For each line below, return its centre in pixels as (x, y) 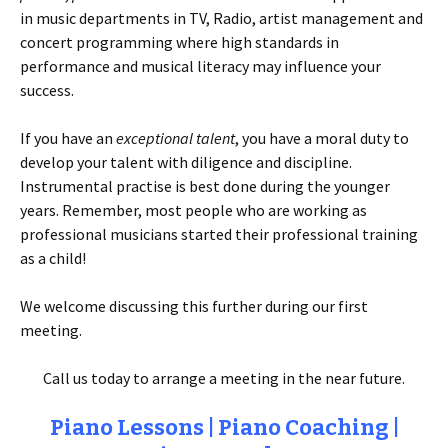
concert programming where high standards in (179, 42)
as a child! (53, 258)
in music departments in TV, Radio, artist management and (221, 18)
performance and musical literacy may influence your (200, 66)
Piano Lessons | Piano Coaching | (224, 427)
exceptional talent (175, 138)
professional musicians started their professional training (219, 234)
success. (47, 90)
